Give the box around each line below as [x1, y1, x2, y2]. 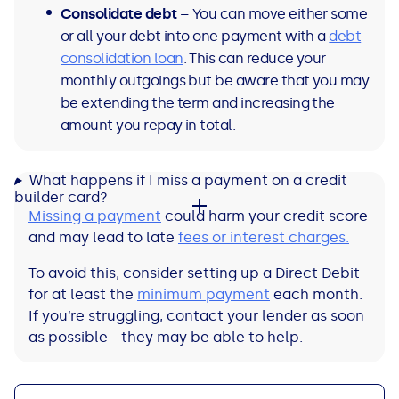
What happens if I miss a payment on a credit [28, 172, 347, 190]
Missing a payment [28, 208, 161, 225]
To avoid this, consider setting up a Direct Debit [28, 265, 360, 282]
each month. [270, 286, 362, 304]
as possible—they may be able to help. [28, 329, 306, 346]
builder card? [14, 189, 111, 207]
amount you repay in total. [61, 117, 236, 134]
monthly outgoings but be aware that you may [61, 72, 370, 90]
